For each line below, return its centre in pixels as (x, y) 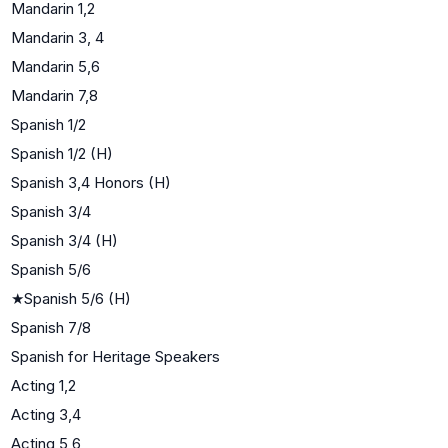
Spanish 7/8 (51, 327)
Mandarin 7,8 (54, 95)
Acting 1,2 (43, 385)
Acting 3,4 (46, 414)
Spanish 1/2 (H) (62, 153)
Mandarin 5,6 (55, 66)
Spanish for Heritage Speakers (115, 356)
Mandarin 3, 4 (57, 37)
